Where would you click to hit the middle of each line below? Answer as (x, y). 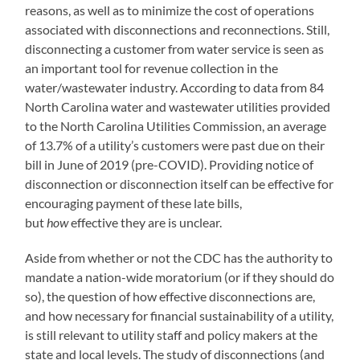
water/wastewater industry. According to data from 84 (175, 87)
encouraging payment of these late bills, (134, 202)
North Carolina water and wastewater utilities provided (178, 106)
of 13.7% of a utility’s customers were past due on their (175, 145)
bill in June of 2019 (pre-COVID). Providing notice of (170, 164)
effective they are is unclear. (147, 222)
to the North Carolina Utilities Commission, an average (176, 125)
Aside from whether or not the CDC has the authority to (179, 257)
